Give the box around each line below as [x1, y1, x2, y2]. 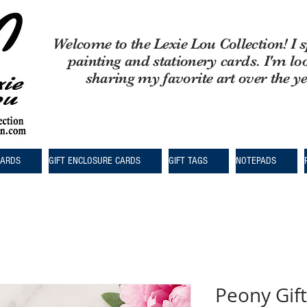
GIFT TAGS [169, 155, 208, 167]
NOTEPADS [236, 155, 276, 167]
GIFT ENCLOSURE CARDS [49, 155, 140, 167]
